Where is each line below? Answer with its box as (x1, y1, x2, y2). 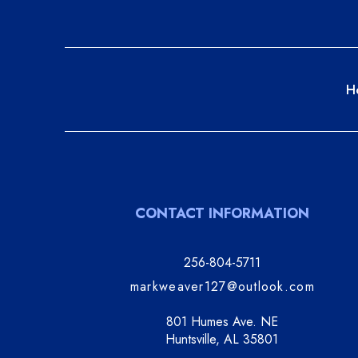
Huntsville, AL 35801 (165, 329, 279, 348)
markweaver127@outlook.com (129, 276, 315, 296)
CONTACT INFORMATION (134, 202, 309, 224)
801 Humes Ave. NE (165, 312, 278, 331)
